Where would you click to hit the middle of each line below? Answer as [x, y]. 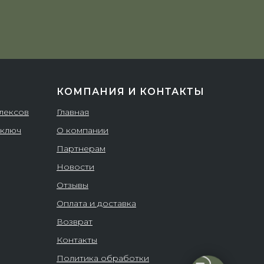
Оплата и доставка [96, 203]
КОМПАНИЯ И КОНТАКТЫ [131, 92]
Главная [73, 112]
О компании [82, 130]
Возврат [75, 222]
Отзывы [72, 185]
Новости [75, 167]
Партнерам [81, 148]
